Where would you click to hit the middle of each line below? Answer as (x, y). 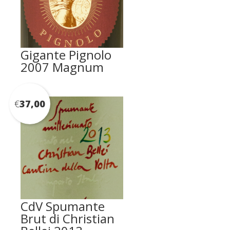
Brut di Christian (68, 218)
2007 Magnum (62, 67)
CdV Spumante (63, 206)
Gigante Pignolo (66, 54)
